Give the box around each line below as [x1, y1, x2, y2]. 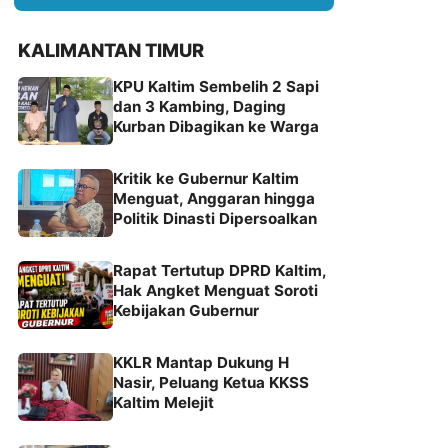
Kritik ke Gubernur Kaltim [113, 168, 299, 188]
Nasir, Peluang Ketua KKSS [113, 372, 309, 392]
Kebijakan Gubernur [113, 300, 259, 320]
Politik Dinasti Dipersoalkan [113, 208, 317, 228]
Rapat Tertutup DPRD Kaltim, [113, 260, 326, 280]
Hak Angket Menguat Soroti [113, 280, 318, 300]
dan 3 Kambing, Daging [113, 96, 286, 116]
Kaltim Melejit [113, 392, 214, 412]
